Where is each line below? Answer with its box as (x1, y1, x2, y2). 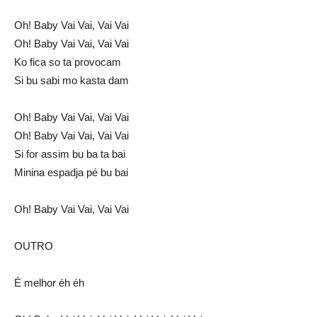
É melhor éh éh (14, 277, 84, 289)
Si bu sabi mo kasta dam (14, 74, 129, 87)
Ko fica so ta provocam (14, 56, 121, 69)
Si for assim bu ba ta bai (14, 148, 125, 161)
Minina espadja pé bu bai (14, 166, 128, 179)
